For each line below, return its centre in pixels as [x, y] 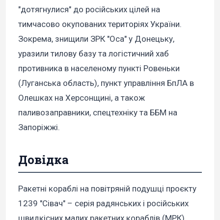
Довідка [43, 160]
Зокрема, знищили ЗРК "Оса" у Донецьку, [96, 39]
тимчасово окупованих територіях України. [100, 24]
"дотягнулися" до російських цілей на [89, 10]
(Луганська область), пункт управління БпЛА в [106, 83]
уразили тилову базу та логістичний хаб [94, 54]
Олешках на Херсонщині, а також [82, 98]
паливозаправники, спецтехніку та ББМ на [98, 113]
